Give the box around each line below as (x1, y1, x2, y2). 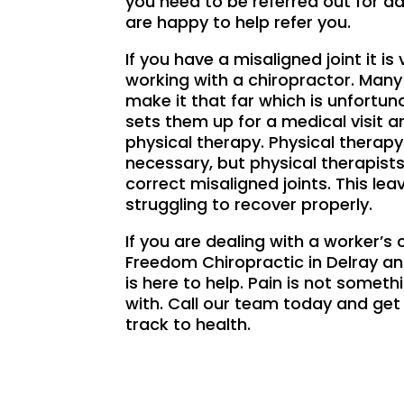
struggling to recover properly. (125, 193, 373, 216)
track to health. (125, 313, 252, 336)
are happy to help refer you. (125, 11, 352, 34)
